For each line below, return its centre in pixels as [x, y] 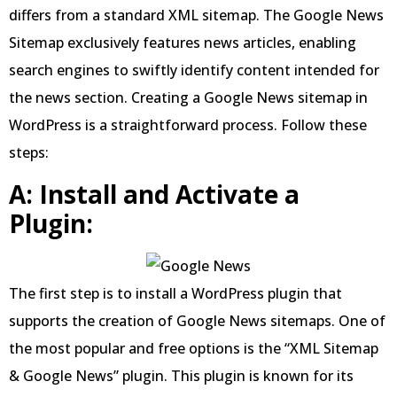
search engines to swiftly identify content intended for [194, 70]
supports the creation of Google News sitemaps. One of [197, 320]
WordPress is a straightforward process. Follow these [188, 125]
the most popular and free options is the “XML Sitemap [194, 348]
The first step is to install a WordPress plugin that [175, 293]
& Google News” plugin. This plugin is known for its [181, 375]
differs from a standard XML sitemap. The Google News [196, 16]
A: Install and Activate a [154, 194]
